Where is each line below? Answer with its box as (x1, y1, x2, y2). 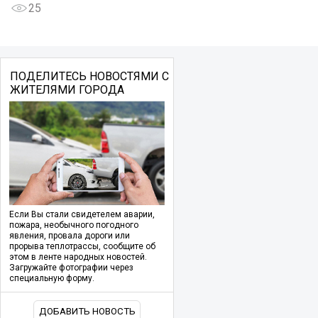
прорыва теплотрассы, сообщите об (9, 241, 155, 252)
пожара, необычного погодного (9, 220, 138, 231)
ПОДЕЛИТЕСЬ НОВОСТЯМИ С (9, 69, 169, 83)
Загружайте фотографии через (9, 263, 133, 273)
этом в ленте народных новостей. (9, 252, 147, 263)
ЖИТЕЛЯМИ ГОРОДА (9, 82, 124, 97)
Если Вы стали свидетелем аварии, (9, 209, 155, 220)
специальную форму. (9, 273, 94, 284)
